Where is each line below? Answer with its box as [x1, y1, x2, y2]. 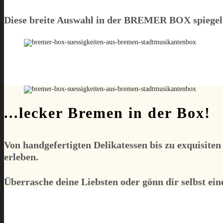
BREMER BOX [124, 14, 191, 25]
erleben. [4, 151, 38, 162]
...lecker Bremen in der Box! [4, 105, 211, 121]
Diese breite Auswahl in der [4, 14, 124, 25]
